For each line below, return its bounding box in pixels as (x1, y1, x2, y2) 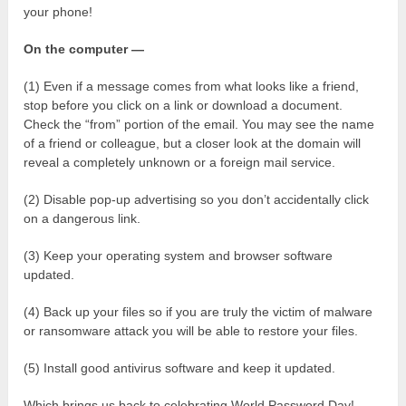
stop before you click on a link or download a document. (24, 97, 343, 112)
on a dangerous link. (24, 210, 141, 226)
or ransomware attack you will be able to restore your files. (24, 323, 359, 338)
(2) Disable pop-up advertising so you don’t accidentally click (24, 191, 370, 207)
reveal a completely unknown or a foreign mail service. (24, 154, 336, 169)
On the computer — (24, 41, 145, 56)
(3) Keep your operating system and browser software (24, 247, 333, 263)
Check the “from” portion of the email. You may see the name (24, 116, 375, 131)
